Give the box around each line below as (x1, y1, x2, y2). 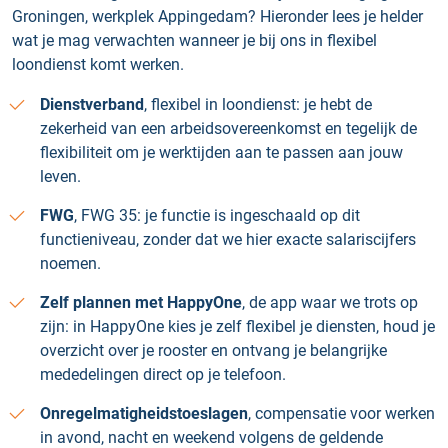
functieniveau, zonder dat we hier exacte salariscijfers (40, 230, 416, 249)
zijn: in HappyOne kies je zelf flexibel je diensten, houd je (40, 317, 435, 336)
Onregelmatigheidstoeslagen (40, 404, 248, 423)
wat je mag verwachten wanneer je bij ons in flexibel (12, 31, 377, 50)
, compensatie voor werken (248, 404, 435, 423)
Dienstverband (40, 95, 144, 114)
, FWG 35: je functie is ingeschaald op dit (74, 206, 360, 225)
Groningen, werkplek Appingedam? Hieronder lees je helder (12, 7, 423, 26)
